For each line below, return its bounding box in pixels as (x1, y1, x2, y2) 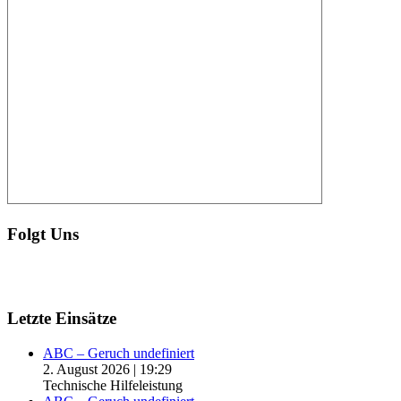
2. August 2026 (43, 361, 130, 377)
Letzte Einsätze (7, 308, 116, 328)
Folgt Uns (7, 224, 79, 243)
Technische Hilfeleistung (43, 377, 183, 393)
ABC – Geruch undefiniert (43, 345, 194, 361)
